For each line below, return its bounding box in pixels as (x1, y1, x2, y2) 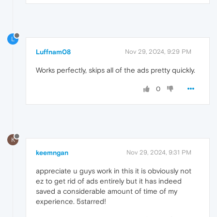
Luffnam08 (36, 47, 71, 56)
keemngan (36, 148, 68, 156)
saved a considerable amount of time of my (36, 186, 177, 195)
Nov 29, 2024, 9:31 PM (126, 148, 191, 156)
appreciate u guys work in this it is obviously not (36, 166, 191, 175)
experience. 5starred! (36, 197, 106, 205)
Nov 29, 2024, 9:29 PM (125, 47, 191, 55)
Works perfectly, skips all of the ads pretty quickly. (36, 65, 195, 74)
